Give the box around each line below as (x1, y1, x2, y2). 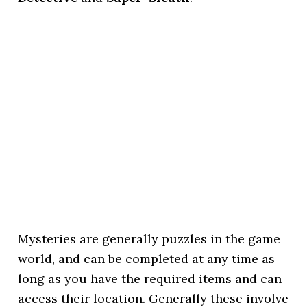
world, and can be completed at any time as (18, 251, 275, 267)
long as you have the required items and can (18, 271, 282, 286)
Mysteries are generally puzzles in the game (18, 231, 281, 247)
